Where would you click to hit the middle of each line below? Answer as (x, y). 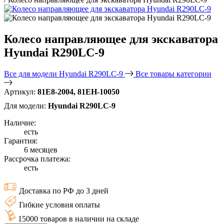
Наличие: (20, 122)
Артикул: (21, 91)
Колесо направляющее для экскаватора (111, 39)
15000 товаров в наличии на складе (78, 218)
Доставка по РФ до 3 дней (64, 190)
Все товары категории (173, 73)
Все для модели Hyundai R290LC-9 (64, 73)
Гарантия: (21, 140)
